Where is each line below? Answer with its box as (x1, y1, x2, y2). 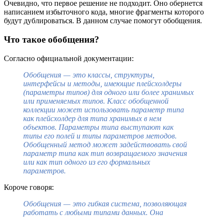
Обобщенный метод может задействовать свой (23, 140, 187, 149)
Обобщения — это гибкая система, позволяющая (23, 199, 186, 208)
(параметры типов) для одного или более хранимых (23, 88, 194, 96)
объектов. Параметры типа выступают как (23, 123, 173, 131)
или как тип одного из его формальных (23, 157, 150, 166)
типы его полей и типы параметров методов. (23, 131, 177, 140)
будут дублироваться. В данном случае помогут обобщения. (4, 16, 204, 25)
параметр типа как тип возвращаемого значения (23, 149, 187, 157)
